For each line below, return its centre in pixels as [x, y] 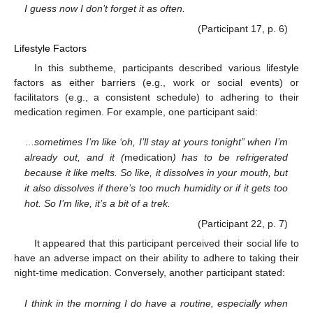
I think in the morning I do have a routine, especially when [156, 303]
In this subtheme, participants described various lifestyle [166, 67]
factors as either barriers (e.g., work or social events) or [156, 82]
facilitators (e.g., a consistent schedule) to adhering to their [156, 97]
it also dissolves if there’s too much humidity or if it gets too [156, 188]
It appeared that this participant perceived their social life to [166, 243]
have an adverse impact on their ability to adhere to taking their [156, 258]
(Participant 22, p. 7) [242, 224]
